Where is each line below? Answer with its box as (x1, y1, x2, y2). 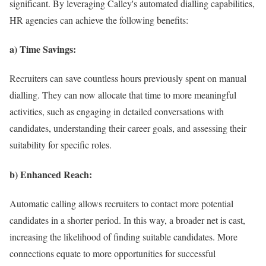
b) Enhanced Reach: (9, 167, 92, 181)
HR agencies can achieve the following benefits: (9, 13, 188, 26)
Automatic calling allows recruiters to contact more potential (9, 197, 233, 210)
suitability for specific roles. (9, 138, 112, 151)
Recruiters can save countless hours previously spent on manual (9, 72, 246, 85)
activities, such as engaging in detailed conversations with (9, 105, 224, 118)
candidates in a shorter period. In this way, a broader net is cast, (9, 213, 245, 226)
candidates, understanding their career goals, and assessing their (9, 122, 246, 135)
